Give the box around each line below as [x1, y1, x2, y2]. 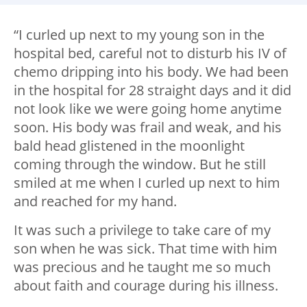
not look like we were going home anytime [14, 99, 282, 119]
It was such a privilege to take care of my [14, 221, 271, 240]
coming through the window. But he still [14, 155, 266, 174]
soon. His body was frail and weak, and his [14, 118, 282, 137]
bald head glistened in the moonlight [14, 136, 245, 156]
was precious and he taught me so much [14, 258, 271, 277]
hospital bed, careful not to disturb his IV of [14, 44, 286, 63]
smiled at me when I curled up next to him [14, 173, 280, 193]
